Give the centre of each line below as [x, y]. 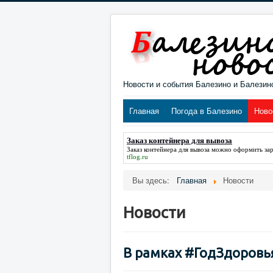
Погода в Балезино [207, 111]
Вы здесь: [153, 180]
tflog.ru [137, 157]
